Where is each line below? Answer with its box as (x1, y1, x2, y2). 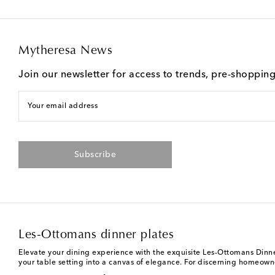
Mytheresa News (18, 44, 112, 57)
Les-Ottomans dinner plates (18, 228, 174, 241)
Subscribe (74, 150, 117, 159)
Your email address (28, 102, 98, 110)
